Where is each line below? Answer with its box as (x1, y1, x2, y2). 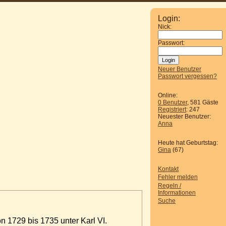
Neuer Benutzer (158, 66, 201, 73)
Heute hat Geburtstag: (158, 139, 218, 146)
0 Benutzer (158, 99, 187, 106)
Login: (158, 14, 180, 23)
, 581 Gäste (187, 99, 218, 106)
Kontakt (158, 165, 179, 173)
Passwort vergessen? (158, 73, 217, 80)
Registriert (158, 106, 186, 113)
